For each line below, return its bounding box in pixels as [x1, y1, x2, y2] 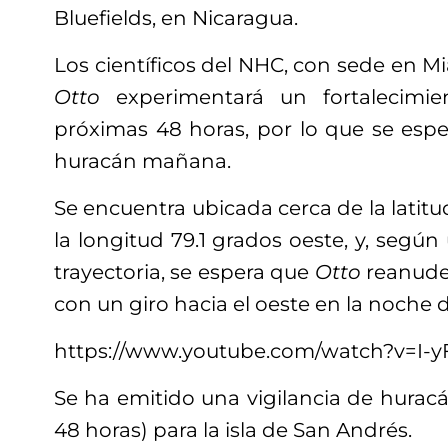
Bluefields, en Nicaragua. [54, 5, 298, 30]
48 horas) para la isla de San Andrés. [54, 417, 412, 442]
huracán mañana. [54, 148, 231, 173]
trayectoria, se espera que [54, 259, 315, 284]
